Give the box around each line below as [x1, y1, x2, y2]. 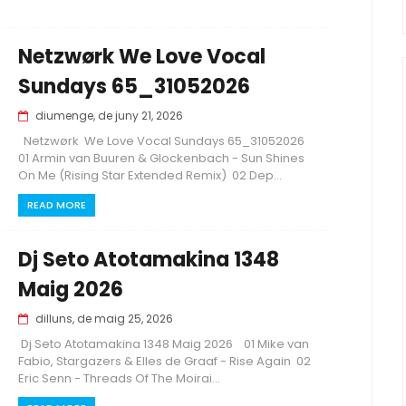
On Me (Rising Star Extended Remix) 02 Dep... [18, 167, 282, 184]
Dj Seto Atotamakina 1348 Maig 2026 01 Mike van [18, 335, 309, 353]
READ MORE [27, 198, 86, 212]
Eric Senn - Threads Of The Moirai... [18, 370, 220, 387]
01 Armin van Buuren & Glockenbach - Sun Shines [18, 150, 304, 167]
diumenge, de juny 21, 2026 [35, 108, 183, 123]
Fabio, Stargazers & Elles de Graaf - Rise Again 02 [18, 353, 311, 370]
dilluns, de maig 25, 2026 [35, 311, 173, 326]
